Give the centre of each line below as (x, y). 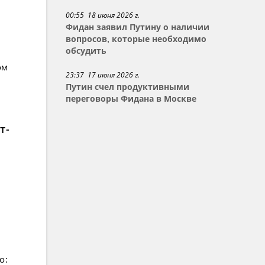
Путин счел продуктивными (128, 87)
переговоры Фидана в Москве (131, 99)
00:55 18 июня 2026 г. (103, 15)
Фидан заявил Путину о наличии (138, 27)
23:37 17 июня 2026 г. (103, 75)
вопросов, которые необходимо (136, 39)
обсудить (86, 51)
